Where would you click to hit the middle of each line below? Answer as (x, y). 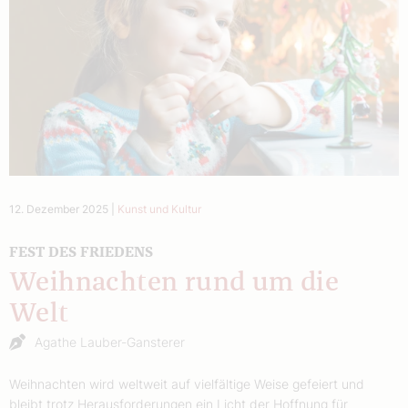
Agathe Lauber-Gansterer (110, 342)
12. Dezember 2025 (59, 209)
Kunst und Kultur (159, 209)
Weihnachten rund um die (174, 282)
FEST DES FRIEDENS (81, 252)
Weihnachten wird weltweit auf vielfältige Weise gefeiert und (187, 383)
